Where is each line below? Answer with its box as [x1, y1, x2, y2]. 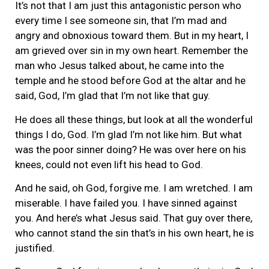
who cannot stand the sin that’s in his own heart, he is [15, 226, 254, 239]
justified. [15, 241, 55, 254]
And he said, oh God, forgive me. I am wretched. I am [15, 181, 253, 194]
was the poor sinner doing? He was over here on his [15, 143, 246, 156]
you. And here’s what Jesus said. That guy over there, [15, 211, 252, 224]
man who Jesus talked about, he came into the [15, 59, 224, 72]
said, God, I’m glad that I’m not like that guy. [15, 89, 210, 102]
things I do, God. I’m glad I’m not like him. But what [15, 128, 242, 141]
